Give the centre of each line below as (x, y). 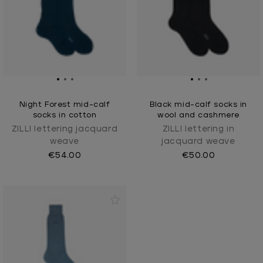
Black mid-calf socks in (198, 104)
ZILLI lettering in (198, 129)
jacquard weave (198, 141)
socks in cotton (65, 115)
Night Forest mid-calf (65, 104)
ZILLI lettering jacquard (65, 129)
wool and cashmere (198, 115)
